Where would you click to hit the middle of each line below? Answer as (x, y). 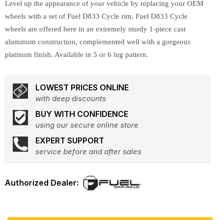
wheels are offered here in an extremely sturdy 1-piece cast (95, 29)
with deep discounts (71, 98)
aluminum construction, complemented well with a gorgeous (98, 42)
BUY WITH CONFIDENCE (82, 114)
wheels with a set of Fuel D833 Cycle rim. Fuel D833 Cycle (96, 16)
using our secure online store (87, 125)
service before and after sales (88, 151)
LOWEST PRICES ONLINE (82, 87)
